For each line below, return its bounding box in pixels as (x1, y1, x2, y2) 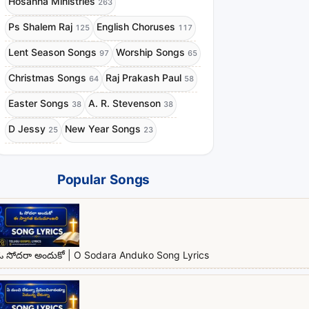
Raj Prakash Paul (106, 71, 181, 83)
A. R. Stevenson (88, 97, 161, 109)
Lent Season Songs (8, 46, 97, 58)
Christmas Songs (8, 71, 86, 83)
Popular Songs (57, 172, 150, 190)
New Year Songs (65, 122, 141, 134)
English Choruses (97, 20, 175, 32)
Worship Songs (116, 46, 185, 58)
